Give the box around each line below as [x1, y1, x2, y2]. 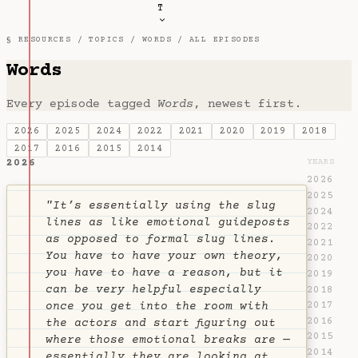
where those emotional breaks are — [46, 333, 290, 347]
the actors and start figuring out [46, 316, 276, 330]
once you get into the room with [46, 300, 268, 313]
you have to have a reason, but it [46, 266, 283, 280]
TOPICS [89, 35, 125, 44]
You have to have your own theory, [46, 249, 283, 263]
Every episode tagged [6, 97, 157, 111]
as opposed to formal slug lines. [46, 233, 276, 246]
